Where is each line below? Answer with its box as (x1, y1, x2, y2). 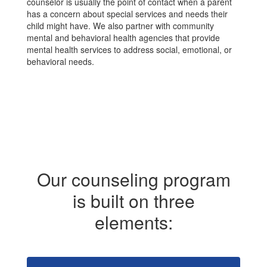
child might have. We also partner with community (27, 20, 214, 32)
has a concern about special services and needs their (27, 8, 228, 20)
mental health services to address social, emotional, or (27, 44, 232, 55)
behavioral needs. (27, 55, 97, 67)
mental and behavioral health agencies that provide (27, 32, 220, 44)
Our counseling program (36, 166, 231, 192)
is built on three (72, 188, 195, 213)
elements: (94, 209, 173, 235)
